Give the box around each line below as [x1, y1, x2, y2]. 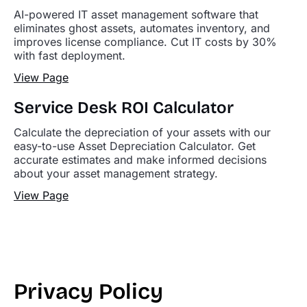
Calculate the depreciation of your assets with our [14, 125, 271, 139]
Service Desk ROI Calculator [14, 98, 234, 117]
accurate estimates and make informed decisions [14, 153, 267, 167]
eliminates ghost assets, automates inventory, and [14, 21, 270, 35]
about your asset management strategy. [14, 167, 218, 180]
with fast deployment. [14, 49, 125, 62]
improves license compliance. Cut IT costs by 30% [14, 35, 277, 49]
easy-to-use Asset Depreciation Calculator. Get [14, 139, 256, 153]
